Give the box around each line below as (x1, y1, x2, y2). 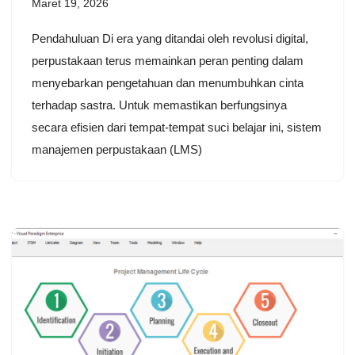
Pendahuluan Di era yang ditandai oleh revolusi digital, (32, 32, 308, 46)
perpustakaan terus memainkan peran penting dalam (32, 54, 303, 68)
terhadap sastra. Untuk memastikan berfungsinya (32, 98, 287, 113)
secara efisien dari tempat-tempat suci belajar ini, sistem (32, 120, 322, 135)
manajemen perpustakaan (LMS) (32, 143, 202, 157)
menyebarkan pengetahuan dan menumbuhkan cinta (32, 76, 303, 90)
